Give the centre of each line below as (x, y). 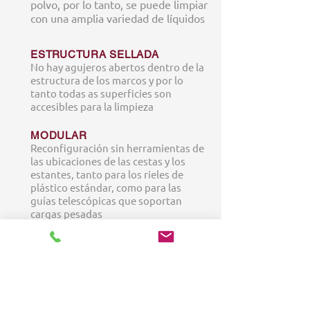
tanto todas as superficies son (101, 93)
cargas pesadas (66, 213)
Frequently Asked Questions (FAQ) (78, 302)
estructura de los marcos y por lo (107, 80)
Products (28, 267)
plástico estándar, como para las (106, 187)
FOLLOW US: (165, 241)
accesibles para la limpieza (92, 106)
